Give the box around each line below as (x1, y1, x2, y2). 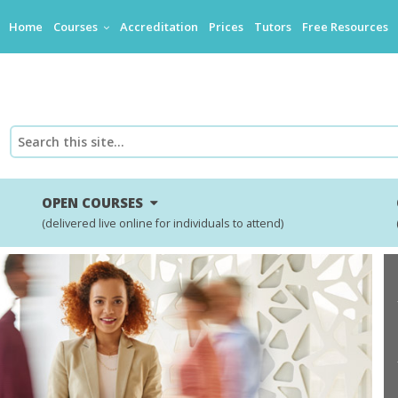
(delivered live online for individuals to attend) (42, 216, 284, 232)
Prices (209, 19, 244, 35)
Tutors (254, 19, 292, 35)
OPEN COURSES (42, 194, 151, 212)
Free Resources (302, 19, 389, 35)
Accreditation (120, 19, 199, 35)
